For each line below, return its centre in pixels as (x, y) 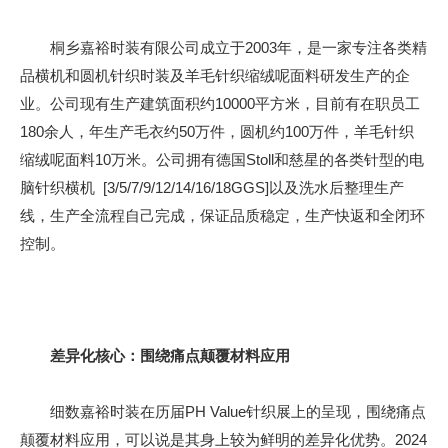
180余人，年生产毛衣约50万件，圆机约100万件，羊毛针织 (217, 132)
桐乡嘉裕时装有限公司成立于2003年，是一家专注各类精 (223, 48)
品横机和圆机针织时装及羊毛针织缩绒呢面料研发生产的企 (215, 76)
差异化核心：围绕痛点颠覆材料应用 (170, 356)
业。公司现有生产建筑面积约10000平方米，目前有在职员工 (220, 104)
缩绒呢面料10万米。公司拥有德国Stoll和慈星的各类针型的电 (222, 160)
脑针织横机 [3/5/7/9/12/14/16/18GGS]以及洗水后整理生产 (212, 188)
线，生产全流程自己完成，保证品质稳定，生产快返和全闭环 (222, 216)
